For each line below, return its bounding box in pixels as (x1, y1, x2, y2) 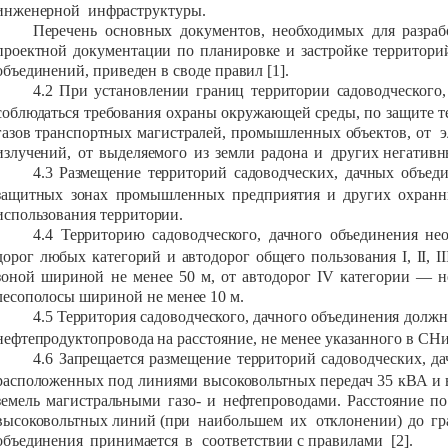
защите (386, 104, 434, 122)
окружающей (221, 104, 311, 122)
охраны (165, 104, 217, 122)
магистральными (46, 392, 162, 410)
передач (320, 372, 373, 390)
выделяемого (98, 144, 188, 162)
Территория (56, 308, 136, 326)
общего (255, 248, 306, 266)
